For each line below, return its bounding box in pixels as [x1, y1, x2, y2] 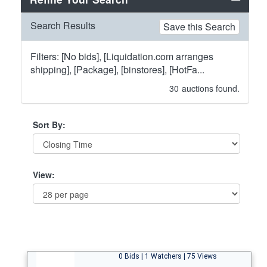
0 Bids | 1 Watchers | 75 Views [118, 252, 217, 260]
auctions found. [182, 82, 240, 94]
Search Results [30, 18, 95, 32]
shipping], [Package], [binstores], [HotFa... [30, 62, 204, 76]
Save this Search [163, 19, 235, 33]
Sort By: [33, 118, 66, 131]
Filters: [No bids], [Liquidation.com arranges [30, 49, 213, 63]
